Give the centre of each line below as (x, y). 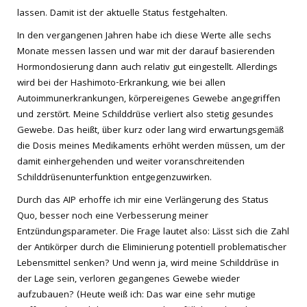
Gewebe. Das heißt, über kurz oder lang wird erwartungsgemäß (150, 131)
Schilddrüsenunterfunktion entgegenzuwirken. (114, 178)
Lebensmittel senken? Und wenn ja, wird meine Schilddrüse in (148, 264)
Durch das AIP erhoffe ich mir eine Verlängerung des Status (143, 201)
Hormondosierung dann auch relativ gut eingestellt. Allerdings (147, 68)
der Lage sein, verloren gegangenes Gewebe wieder (128, 280)
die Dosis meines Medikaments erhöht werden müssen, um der (151, 147)
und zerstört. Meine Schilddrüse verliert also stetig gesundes (145, 115)
